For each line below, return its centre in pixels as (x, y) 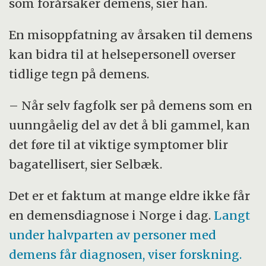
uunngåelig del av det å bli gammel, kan (130, 125)
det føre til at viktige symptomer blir (119, 144)
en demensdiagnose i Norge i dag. (112, 215)
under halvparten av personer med (113, 235)
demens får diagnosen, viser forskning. (126, 254)
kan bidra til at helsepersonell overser (123, 55)
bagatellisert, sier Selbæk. (86, 164)
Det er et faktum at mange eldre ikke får (130, 195)
